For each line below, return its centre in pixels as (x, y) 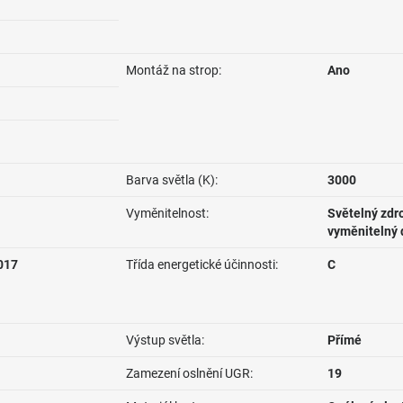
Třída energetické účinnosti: (202, 264)
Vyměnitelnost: (167, 213)
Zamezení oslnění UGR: (189, 373)
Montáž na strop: (174, 70)
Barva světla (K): (172, 180)
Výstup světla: (165, 340)
